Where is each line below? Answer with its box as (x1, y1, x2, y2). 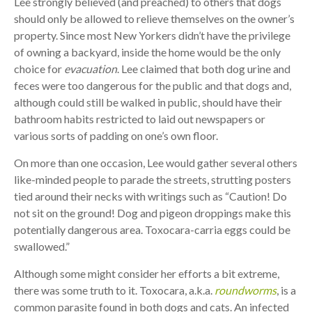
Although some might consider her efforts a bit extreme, (13, 267, 279, 280)
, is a (276, 283, 296, 297)
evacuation (63, 62, 117, 75)
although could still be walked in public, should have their (13, 95, 282, 109)
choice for (13, 62, 64, 75)
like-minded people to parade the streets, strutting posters (13, 173, 291, 186)
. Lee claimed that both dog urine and (116, 62, 290, 75)
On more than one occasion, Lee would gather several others (13, 156, 297, 169)
